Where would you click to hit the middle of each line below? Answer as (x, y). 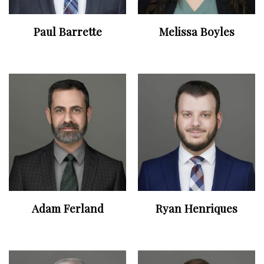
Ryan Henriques (197, 209)
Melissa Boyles (197, 32)
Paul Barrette (67, 32)
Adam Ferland (67, 209)
